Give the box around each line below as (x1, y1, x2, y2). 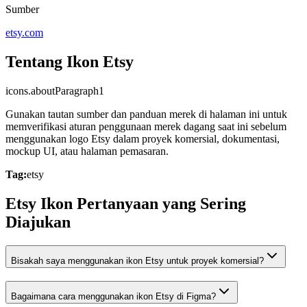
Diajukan (5, 213, 71, 232)
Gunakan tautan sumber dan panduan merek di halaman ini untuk (5, 108, 287, 121)
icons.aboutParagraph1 (5, 85, 104, 97)
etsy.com (5, 27, 43, 39)
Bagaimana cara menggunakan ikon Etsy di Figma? (11, 291, 216, 302)
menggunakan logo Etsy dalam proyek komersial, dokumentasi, (5, 133, 280, 145)
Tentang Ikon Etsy (5, 53, 134, 71)
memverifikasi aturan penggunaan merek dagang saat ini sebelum (5, 121, 286, 133)
